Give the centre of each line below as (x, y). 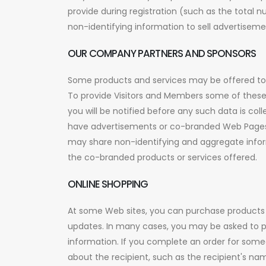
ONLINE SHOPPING (108, 184)
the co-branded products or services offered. (162, 157)
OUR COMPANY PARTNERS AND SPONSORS (162, 53)
